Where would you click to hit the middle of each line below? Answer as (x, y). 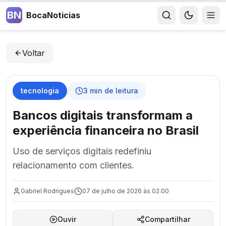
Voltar (34, 53)
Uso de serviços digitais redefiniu (82, 151)
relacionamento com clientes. (73, 165)
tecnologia (40, 91)
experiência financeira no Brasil (106, 130)
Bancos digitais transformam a (103, 115)
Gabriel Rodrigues (47, 191)
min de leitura (113, 91)
